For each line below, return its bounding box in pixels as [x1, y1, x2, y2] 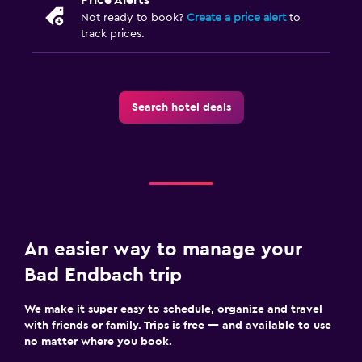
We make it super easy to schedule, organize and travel [24, 303, 322, 315]
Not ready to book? [81, 11, 187, 23]
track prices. [81, 27, 145, 40]
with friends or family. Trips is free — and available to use [24, 319, 331, 331]
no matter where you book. [24, 335, 172, 347]
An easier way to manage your [24, 239, 302, 259]
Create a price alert [187, 11, 286, 23]
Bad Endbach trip [24, 265, 182, 285]
